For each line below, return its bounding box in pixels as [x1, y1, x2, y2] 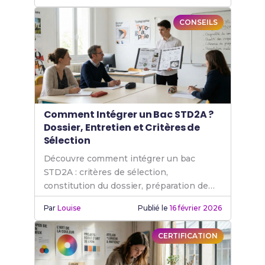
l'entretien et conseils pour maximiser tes [43, 194, 221, 205]
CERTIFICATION [157, 231, 218, 240]
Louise [57, 203, 81, 212]
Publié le [137, 203, 170, 212]
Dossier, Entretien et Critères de [43, 121, 201, 134]
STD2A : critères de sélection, [43, 167, 168, 177]
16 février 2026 [169, 203, 222, 212]
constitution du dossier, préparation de [43, 180, 208, 191]
